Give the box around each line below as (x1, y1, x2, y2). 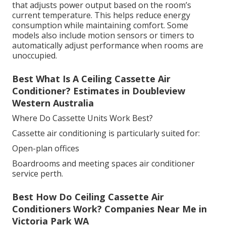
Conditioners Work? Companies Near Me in (12, 203, 207, 215)
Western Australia (12, 97, 94, 109)
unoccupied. (12, 50, 57, 62)
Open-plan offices (12, 143, 79, 154)
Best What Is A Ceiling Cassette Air (12, 73, 171, 85)
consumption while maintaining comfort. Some (12, 20, 188, 31)
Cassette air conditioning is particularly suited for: (12, 128, 200, 139)
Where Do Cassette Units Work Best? (12, 112, 153, 124)
